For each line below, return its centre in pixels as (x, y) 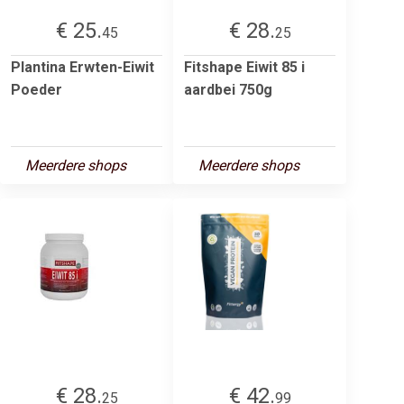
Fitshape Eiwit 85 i (244, 67)
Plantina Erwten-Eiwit (83, 67)
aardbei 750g (228, 89)
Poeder (37, 89)
